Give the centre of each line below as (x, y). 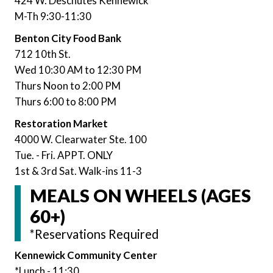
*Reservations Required (94, 234)
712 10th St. (43, 54)
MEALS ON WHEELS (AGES (140, 195)
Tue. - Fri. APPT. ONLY (64, 155)
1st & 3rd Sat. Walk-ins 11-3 (78, 171)
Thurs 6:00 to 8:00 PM (66, 101)
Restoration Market (61, 123)
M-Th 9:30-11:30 (53, 16)
